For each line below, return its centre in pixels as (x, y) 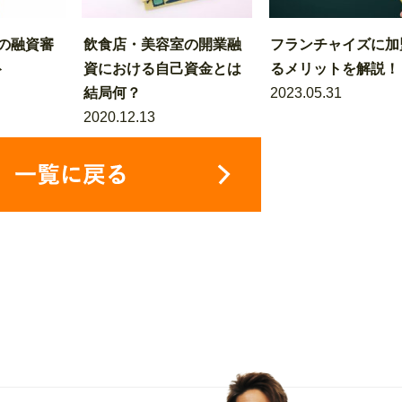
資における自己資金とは (162, 69)
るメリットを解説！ (335, 69)
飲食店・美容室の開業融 (162, 44)
